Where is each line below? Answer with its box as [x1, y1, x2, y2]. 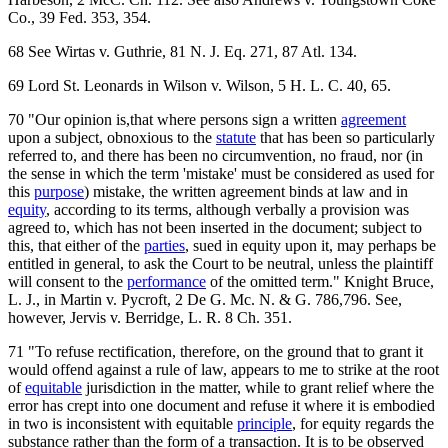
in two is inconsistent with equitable [8, 414, 237, 432]
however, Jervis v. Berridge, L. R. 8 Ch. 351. [8, 308, 292, 326]
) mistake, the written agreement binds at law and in [84, 182, 408, 200]
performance [127, 272, 206, 290]
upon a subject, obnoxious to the [8, 128, 216, 146]
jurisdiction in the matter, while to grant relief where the [82, 378, 434, 396]
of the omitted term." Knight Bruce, [206, 272, 434, 290]
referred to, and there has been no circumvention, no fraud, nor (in [8, 146, 423, 164]
